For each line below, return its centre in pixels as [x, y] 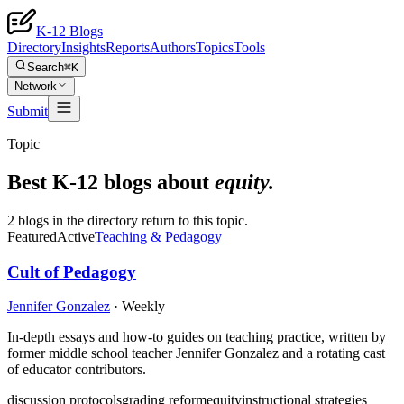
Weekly [143, 307]
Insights [83, 47]
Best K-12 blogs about [111, 182]
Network [36, 86]
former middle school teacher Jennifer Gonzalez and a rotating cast [196, 353]
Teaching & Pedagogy [158, 236]
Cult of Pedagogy [72, 271]
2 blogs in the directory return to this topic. [128, 220]
